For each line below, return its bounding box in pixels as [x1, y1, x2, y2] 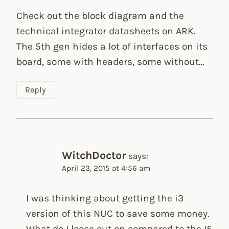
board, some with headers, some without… [16, 56, 204, 68]
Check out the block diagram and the [16, 10, 184, 22]
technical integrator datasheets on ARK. [16, 25, 195, 37]
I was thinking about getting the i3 [26, 192, 184, 204]
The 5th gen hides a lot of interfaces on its [16, 40, 208, 53]
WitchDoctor [62, 148, 126, 162]
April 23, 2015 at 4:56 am [62, 163, 151, 173]
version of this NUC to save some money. [26, 208, 210, 220]
